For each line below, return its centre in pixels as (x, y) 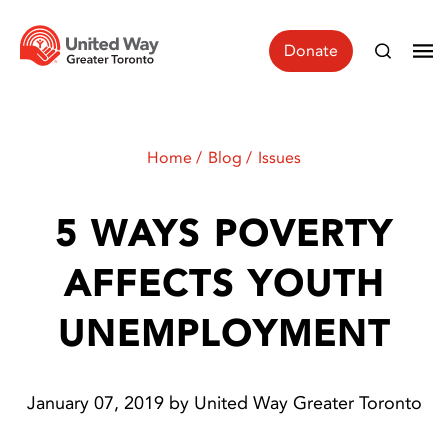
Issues (279, 157)
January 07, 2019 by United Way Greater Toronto (224, 403)
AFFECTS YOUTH (224, 283)
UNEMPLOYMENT (224, 333)
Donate (311, 50)
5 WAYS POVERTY (224, 233)
